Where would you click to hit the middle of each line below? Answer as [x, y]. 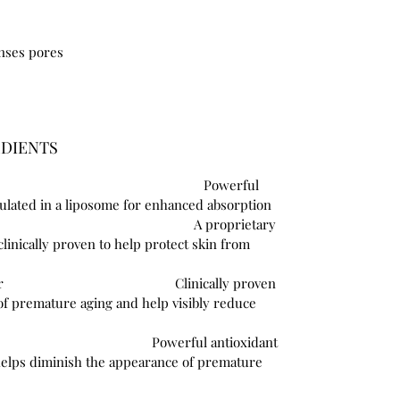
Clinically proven [225, 283]
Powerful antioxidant [215, 342]
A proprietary [235, 225]
